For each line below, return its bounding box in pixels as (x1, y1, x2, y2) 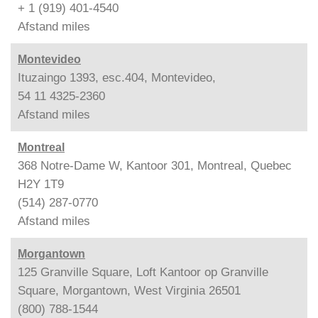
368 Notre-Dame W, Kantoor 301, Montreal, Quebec (18, 158, 292, 172)
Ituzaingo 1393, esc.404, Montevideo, (18, 70, 216, 84)
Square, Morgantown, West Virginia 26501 (18, 283, 241, 297)
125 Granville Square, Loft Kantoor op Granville (18, 265, 268, 279)
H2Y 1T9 (18, 177, 64, 191)
